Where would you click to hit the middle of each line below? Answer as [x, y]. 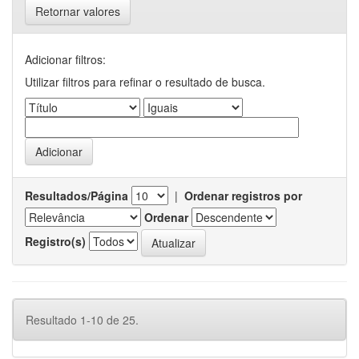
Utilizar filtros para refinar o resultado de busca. [145, 82]
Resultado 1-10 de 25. [82, 320]
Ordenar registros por [243, 196]
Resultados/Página [77, 196]
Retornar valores [78, 11]
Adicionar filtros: [65, 59]
